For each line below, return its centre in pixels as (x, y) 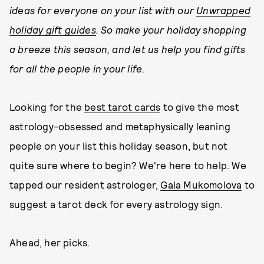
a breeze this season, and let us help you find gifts (128, 49)
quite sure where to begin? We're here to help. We (128, 165)
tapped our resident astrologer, (85, 184)
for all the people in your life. (77, 68)
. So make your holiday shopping (171, 29)
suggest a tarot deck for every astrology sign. (116, 204)
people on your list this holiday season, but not (119, 146)
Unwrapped (224, 10)
